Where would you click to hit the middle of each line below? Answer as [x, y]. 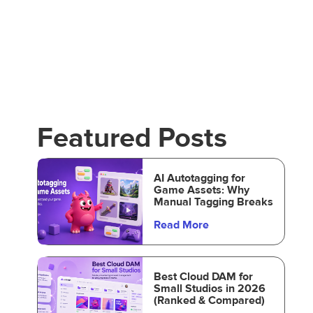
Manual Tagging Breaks [213, 202]
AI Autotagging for [199, 178]
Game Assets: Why [201, 190]
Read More [181, 225]
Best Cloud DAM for [203, 277]
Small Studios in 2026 [209, 289]
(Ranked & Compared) [209, 300]
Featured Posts [132, 138]
